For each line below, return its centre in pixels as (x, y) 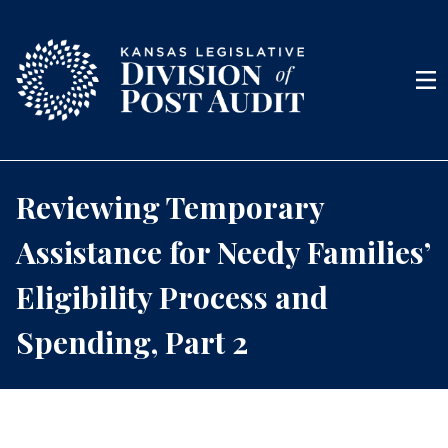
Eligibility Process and (172, 297)
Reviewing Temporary (170, 207)
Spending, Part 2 (132, 342)
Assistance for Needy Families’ (223, 252)
